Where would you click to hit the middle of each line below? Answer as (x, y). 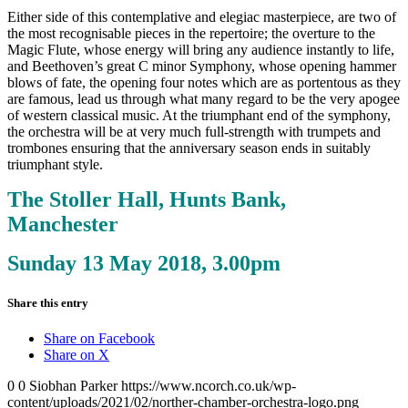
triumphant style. (55, 164)
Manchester (63, 224)
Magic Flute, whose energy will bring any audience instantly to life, (201, 49)
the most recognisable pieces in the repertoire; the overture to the (191, 33)
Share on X (76, 355)
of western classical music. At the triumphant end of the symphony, (199, 115)
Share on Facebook (99, 339)
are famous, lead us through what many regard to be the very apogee (204, 98)
